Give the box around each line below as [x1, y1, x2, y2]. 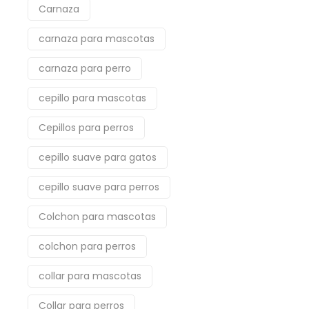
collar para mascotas [39, 269, 141, 283]
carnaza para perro [39, 61, 131, 75]
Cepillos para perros [39, 121, 134, 134]
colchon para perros [39, 239, 136, 253]
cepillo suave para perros [39, 180, 159, 194]
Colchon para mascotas [39, 210, 156, 223]
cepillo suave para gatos [39, 150, 157, 164]
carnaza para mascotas [39, 32, 154, 46]
